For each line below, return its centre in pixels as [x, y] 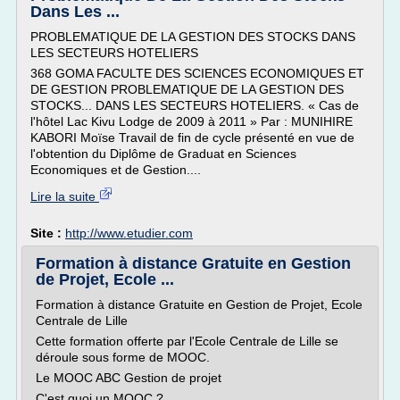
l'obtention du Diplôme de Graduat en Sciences [163, 154]
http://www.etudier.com [129, 233]
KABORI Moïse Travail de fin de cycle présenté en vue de [192, 137]
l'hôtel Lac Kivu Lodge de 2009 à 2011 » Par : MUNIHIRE [192, 121]
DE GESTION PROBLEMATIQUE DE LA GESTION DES [187, 89]
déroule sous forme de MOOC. [123, 357]
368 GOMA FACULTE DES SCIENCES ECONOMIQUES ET [197, 73]
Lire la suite [65, 196]
